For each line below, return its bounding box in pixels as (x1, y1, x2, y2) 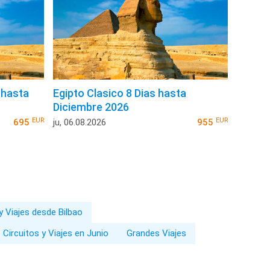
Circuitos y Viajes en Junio (3, 228, 108, 239)
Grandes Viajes (127, 228, 186, 239)
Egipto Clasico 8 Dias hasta (53, 87, 187, 100)
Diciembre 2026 (53, 101, 130, 114)
